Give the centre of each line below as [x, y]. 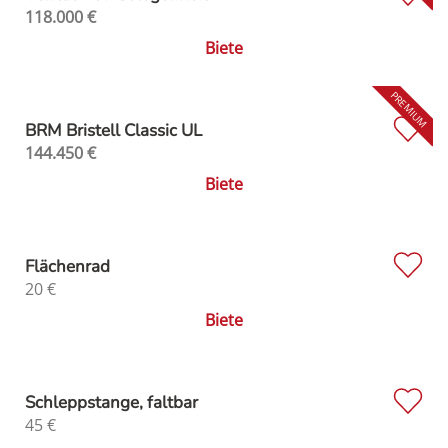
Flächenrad [67, 267]
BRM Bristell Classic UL [113, 131]
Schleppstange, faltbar [111, 403]
